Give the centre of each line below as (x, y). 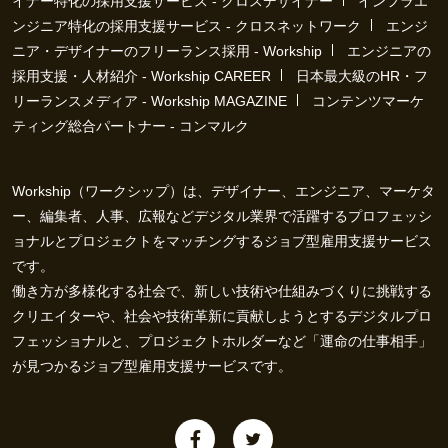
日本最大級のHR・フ (362, 76)
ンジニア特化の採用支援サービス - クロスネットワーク (186, 26)
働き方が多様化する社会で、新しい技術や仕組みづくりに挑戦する (222, 291)
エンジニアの (389, 51)
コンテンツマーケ (368, 101)
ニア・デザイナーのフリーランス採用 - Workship (167, 51)
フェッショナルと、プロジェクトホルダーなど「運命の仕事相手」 (222, 341)
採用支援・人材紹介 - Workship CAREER (141, 76)
